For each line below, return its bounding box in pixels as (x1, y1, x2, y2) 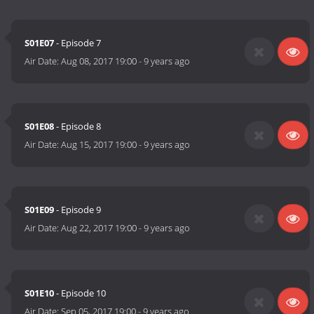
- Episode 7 (54, 36, 102, 50)
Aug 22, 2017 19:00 (61, 221, 137, 235)
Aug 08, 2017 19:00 (61, 55, 137, 68)
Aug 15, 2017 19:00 (61, 138, 137, 151)
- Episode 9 (54, 203, 102, 217)
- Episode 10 (54, 287, 107, 300)
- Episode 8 (54, 120, 102, 133)
